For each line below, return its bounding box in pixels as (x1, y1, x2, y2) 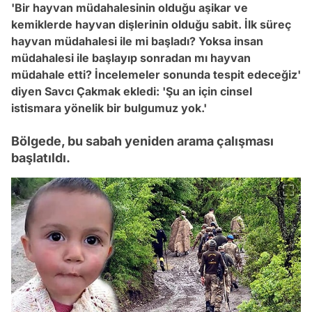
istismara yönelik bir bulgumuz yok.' (11, 101, 207, 115)
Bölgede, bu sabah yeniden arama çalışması (11, 134, 274, 148)
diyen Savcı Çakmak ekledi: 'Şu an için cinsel (11, 84, 252, 98)
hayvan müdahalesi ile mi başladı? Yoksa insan (11, 34, 263, 48)
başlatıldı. (11, 150, 70, 165)
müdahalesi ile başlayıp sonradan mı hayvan (11, 51, 251, 65)
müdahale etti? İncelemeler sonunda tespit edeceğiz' (11, 68, 301, 81)
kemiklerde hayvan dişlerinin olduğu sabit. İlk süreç (11, 17, 291, 31)
